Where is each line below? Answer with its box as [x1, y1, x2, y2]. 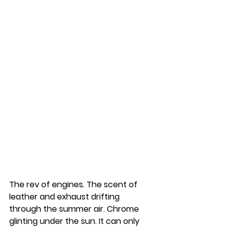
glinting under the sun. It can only [9, 215, 141, 227]
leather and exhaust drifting [9, 190, 122, 203]
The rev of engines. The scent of [9, 178, 139, 190]
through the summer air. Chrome [9, 203, 141, 215]
